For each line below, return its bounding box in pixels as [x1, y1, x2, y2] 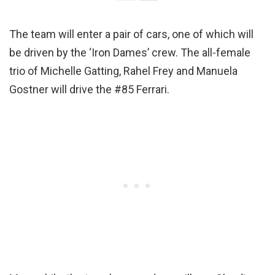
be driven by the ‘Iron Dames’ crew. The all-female [9, 45, 250, 59]
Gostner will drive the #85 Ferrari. [9, 82, 169, 96]
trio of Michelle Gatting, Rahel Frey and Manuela [9, 64, 238, 77]
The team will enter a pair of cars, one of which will [9, 27, 254, 41]
